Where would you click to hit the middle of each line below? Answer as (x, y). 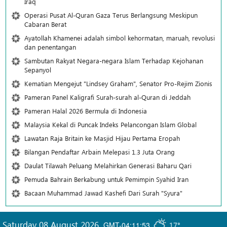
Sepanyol (38, 70)
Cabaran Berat (45, 24)
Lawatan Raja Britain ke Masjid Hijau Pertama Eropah (102, 138)
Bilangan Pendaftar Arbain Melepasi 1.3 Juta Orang (100, 152)
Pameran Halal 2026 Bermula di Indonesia (86, 111)
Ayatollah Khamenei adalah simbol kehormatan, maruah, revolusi (120, 38)
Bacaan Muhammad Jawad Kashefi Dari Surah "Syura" (103, 193)
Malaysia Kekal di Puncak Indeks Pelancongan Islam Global (110, 125)
